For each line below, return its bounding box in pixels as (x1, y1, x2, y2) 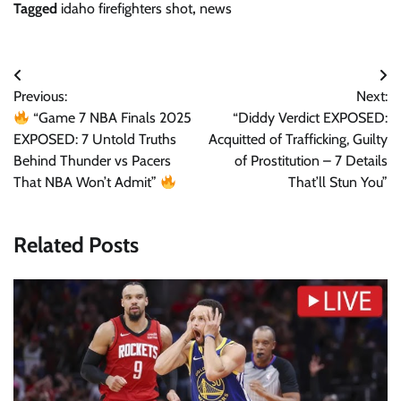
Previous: (13, 88, 67, 106)
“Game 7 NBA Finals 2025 (30, 109, 192, 127)
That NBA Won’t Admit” (13, 174, 160, 192)
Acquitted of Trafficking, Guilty (209, 131, 388, 149)
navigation (13, 98, 109, 125)
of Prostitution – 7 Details (235, 152, 388, 170)
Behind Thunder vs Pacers (13, 152, 171, 170)
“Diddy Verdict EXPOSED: (233, 109, 388, 127)
